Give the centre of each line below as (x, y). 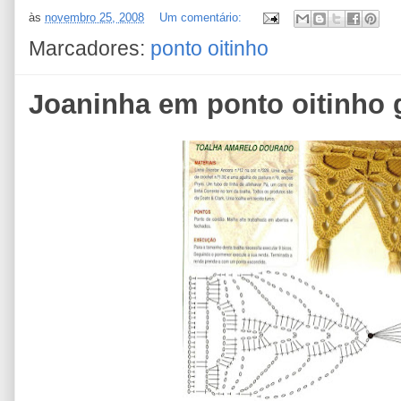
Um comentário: (202, 18)
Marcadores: (90, 49)
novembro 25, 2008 (94, 18)
